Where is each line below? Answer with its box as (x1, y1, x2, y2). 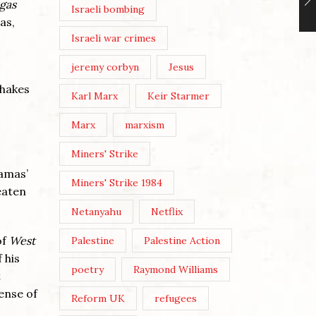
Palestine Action (144, 234, 221, 248)
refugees (154, 292, 197, 305)
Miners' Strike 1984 (71, 176, 162, 190)
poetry (71, 263, 104, 276)
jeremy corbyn (71, 61, 139, 74)
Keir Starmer (147, 90, 210, 103)
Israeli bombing (71, 3, 145, 16)
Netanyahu (71, 205, 121, 219)
